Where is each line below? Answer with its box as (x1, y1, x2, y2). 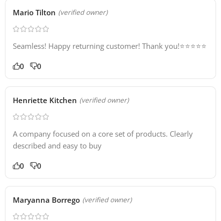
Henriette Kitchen (13, 95, 77, 106)
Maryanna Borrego (13, 195, 80, 205)
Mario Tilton (13, 7, 56, 18)
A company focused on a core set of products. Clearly (13, 129, 193, 139)
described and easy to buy (13, 141, 102, 151)
